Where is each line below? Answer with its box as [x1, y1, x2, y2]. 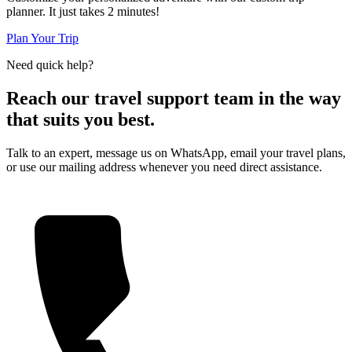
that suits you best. [6, 108, 155, 130]
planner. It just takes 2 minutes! [6, 4, 159, 18]
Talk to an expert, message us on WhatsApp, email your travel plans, [6, 145, 346, 159]
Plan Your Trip [6, 31, 79, 45]
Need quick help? [6, 57, 93, 71]
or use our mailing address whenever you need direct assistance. [6, 159, 322, 174]
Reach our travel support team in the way [6, 87, 341, 108]
